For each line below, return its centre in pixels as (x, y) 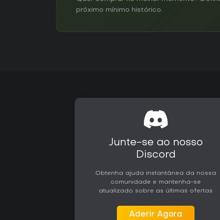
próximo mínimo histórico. (119, 10)
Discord (156, 155)
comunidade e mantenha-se (156, 182)
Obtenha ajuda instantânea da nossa (156, 173)
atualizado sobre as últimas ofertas (156, 191)
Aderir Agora (156, 214)
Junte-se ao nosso (156, 143)
